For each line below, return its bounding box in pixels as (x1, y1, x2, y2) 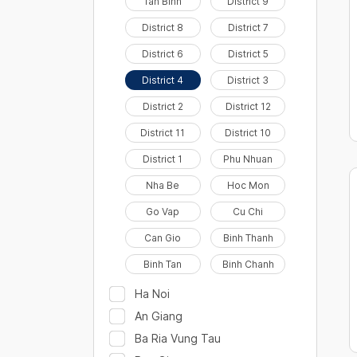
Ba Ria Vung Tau (135, 331, 221, 345)
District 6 (142, 48, 184, 60)
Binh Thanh (222, 232, 273, 244)
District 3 (227, 74, 269, 86)
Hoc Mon (226, 179, 269, 191)
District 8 (142, 22, 184, 33)
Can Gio (144, 232, 182, 244)
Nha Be (146, 179, 180, 191)
